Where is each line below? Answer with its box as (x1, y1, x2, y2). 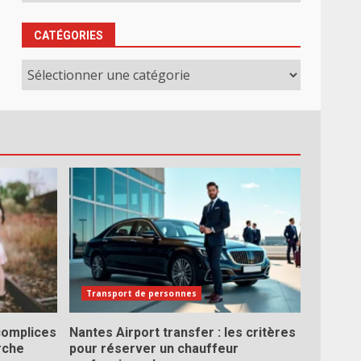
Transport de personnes (85, 288, 197, 299)
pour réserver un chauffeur (68, 341, 239, 356)
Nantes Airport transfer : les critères (68, 325, 296, 340)
